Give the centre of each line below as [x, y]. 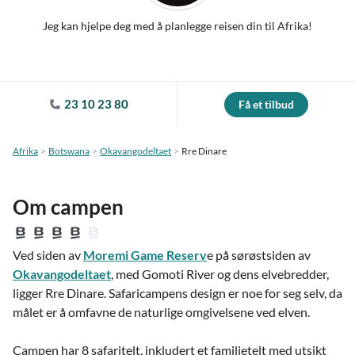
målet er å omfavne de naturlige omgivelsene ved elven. [161, 312]
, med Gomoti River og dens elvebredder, [220, 274]
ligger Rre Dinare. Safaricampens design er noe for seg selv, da [177, 293]
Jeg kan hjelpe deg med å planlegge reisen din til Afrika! [177, 26]
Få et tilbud [266, 104]
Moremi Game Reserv [145, 255]
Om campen [68, 207]
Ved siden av [48, 255]
